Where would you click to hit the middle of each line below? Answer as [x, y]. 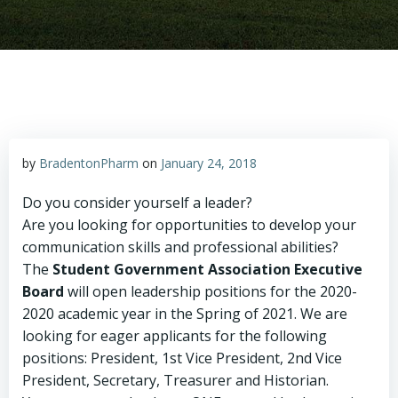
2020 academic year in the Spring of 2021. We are [185, 314]
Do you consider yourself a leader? [137, 203]
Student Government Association [173, 269]
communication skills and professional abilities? [180, 247]
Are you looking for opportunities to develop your [189, 225]
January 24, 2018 [209, 163]
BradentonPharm [89, 163]
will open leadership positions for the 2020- [212, 291]
